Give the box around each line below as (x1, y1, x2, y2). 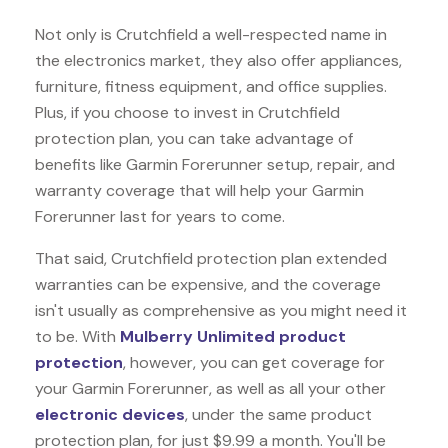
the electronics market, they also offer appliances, (35, 49, 402, 71)
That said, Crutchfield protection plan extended (35, 247, 387, 269)
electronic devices (35, 403, 185, 425)
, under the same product (185, 403, 372, 425)
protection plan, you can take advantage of (35, 127, 353, 149)
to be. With (35, 325, 120, 347)
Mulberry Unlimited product (120, 325, 346, 347)
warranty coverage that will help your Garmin (35, 179, 364, 201)
